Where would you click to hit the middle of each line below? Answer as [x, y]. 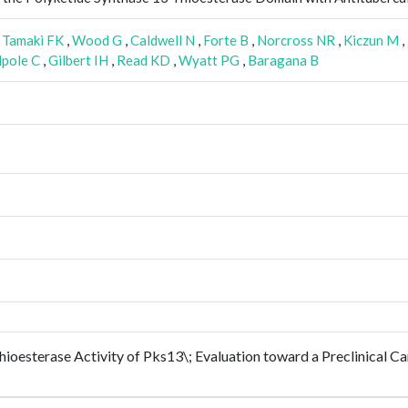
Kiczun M [371, 40]
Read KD [143, 60]
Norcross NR [296, 40]
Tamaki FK [33, 40]
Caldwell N [163, 40]
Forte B [226, 40]
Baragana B [283, 60]
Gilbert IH [78, 60]
